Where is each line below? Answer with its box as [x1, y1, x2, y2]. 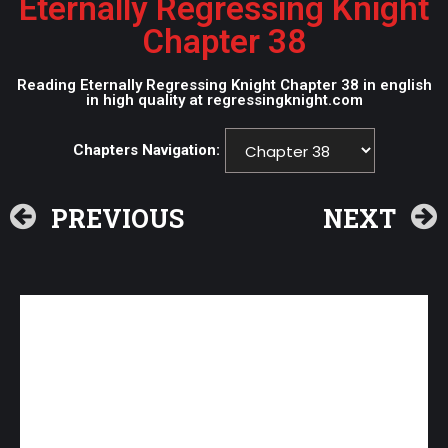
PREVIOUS [51, 201, 184, 235]
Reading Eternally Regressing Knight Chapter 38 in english [16, 76, 432, 94]
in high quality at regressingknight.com [85, 91, 363, 109]
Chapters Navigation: [73, 141, 220, 159]
